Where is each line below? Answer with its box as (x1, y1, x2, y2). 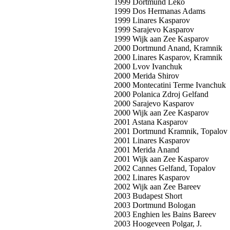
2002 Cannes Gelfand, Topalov (114, 164, 216, 172)
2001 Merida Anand (114, 145, 179, 154)
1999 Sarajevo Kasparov (114, 25, 194, 34)
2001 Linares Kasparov (114, 136, 190, 145)
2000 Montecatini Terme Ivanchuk (114, 81, 226, 89)
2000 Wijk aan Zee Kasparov (114, 108, 209, 117)
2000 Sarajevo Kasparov (114, 99, 194, 108)
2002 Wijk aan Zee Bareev (114, 182, 201, 191)
